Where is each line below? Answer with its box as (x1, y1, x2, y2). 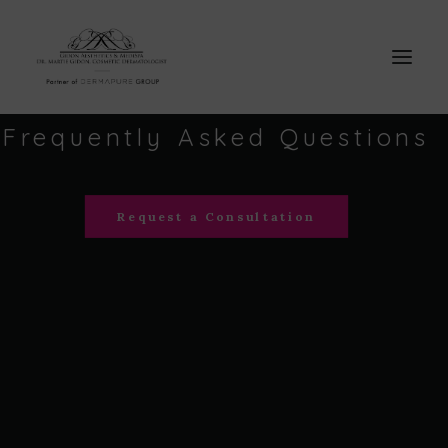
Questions (279, 122, 430, 152)
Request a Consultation (116, 208, 317, 225)
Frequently (2, 122, 166, 152)
